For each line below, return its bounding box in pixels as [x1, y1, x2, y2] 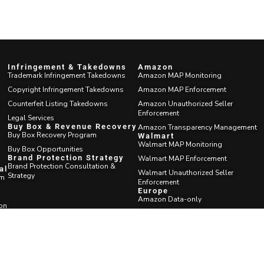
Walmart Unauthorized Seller [137, 167, 233, 177]
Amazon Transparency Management [137, 122, 257, 132]
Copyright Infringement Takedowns [8, 84, 124, 94]
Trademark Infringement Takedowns [8, 70, 126, 80]
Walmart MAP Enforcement [137, 153, 227, 163]
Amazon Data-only [137, 194, 202, 204]
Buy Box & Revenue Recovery [8, 121, 137, 131]
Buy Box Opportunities [8, 144, 84, 154]
